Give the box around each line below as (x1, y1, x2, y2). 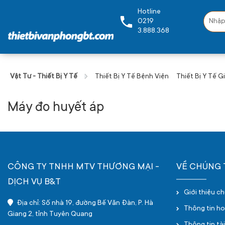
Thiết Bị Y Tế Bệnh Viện (95, 73, 169, 81)
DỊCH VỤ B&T (8, 177, 61, 187)
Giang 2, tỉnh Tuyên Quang (8, 210, 92, 218)
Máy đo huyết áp (8, 100, 104, 116)
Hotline (137, 8, 161, 16)
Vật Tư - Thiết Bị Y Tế (10, 73, 77, 81)
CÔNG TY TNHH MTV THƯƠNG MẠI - (8, 162, 159, 172)
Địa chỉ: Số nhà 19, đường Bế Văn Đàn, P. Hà (15, 199, 153, 207)
